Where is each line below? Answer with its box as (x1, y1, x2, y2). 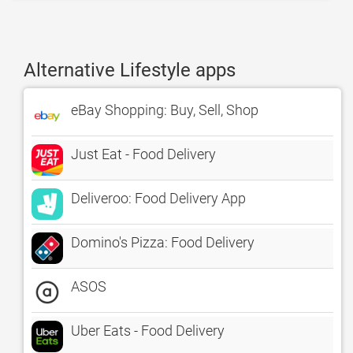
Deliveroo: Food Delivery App (71, 190, 246, 206)
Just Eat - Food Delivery (71, 146, 216, 162)
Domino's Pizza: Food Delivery (71, 234, 255, 251)
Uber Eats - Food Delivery (71, 322, 225, 339)
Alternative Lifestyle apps (24, 59, 236, 81)
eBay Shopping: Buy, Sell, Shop (71, 102, 258, 118)
